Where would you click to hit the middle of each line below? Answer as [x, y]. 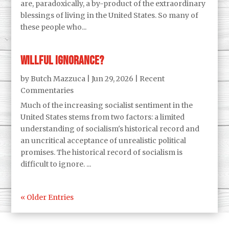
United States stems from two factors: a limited [103, 117]
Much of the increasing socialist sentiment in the [107, 105]
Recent [152, 78]
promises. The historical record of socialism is [102, 152]
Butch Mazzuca [58, 78]
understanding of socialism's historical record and [110, 129]
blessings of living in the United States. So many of [110, 15]
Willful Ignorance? [62, 60]
